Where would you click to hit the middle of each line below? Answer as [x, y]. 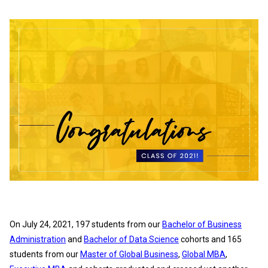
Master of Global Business [129, 254]
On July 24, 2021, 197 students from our [86, 224]
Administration [38, 239]
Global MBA [204, 254]
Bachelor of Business [202, 224]
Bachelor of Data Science [131, 239]
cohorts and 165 [210, 239]
